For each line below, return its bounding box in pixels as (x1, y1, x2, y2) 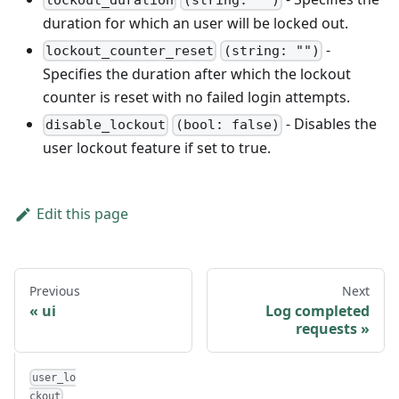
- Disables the (281, 114, 377, 134)
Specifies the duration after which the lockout (43, 64, 351, 85)
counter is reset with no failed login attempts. (43, 87, 350, 108)
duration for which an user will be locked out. (43, 13, 348, 34)
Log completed (265, 301, 370, 322)
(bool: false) (175, 117, 280, 134)
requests (296, 319, 357, 339)
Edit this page (36, 204, 128, 224)
